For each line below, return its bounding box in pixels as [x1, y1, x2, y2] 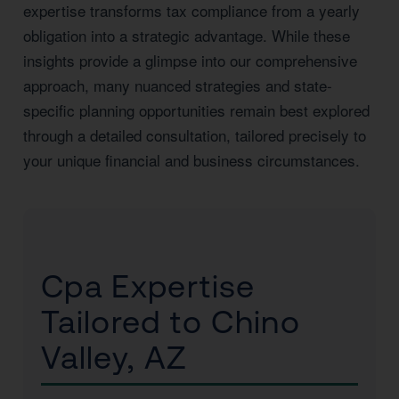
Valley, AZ [41, 339, 188, 376]
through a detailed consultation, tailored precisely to [23, 124, 366, 146]
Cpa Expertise [41, 268, 256, 305]
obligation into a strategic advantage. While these [23, 24, 350, 46]
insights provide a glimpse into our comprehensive [23, 49, 357, 71]
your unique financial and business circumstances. [23, 149, 360, 171]
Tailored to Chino [41, 304, 300, 340]
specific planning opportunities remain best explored [23, 99, 370, 121]
